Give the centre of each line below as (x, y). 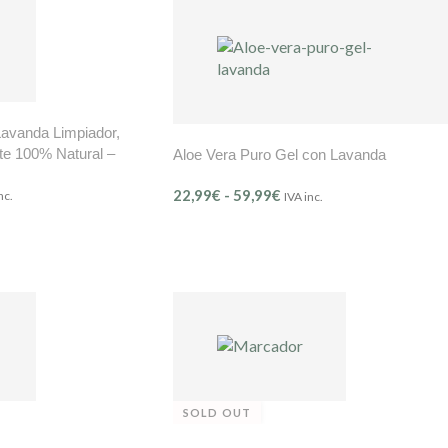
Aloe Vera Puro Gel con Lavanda (279, 154)
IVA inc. (303, 196)
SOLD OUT (217, 412)
